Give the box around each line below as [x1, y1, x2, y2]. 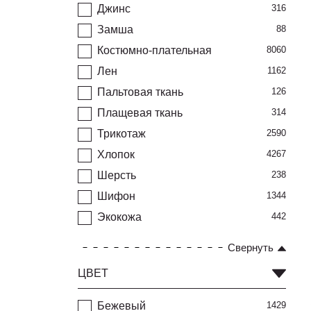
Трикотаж [97, 128, 146, 140]
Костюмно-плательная [97, 44, 212, 56]
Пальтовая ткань [97, 86, 183, 98]
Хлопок [97, 149, 135, 160]
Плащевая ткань [97, 107, 183, 119]
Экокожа [97, 211, 142, 223]
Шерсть [97, 169, 136, 181]
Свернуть [228, 242, 274, 253]
